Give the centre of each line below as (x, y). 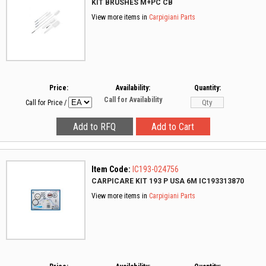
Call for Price (44, 103)
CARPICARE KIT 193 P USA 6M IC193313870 (168, 181)
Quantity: (207, 88)
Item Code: (111, 169)
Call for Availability (133, 100)
